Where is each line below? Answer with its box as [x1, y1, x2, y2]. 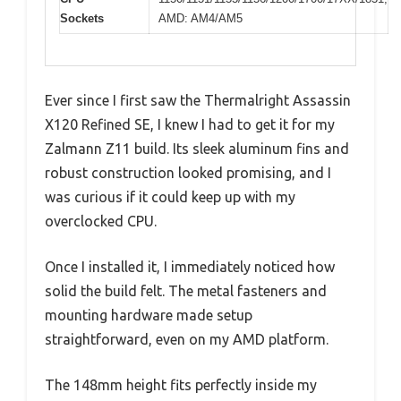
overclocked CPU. [45, 212, 157, 229]
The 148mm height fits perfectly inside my [45, 376, 317, 393]
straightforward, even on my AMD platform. [45, 330, 328, 347]
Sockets [60, 12, 104, 26]
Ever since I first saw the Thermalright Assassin [45, 91, 351, 108]
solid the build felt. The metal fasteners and [45, 282, 327, 299]
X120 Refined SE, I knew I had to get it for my [45, 115, 335, 132]
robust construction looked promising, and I [45, 164, 331, 181]
